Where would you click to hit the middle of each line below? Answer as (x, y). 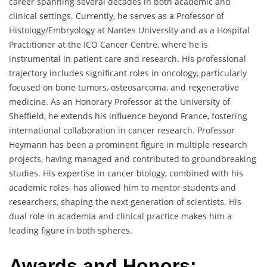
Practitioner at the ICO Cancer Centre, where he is (108, 45)
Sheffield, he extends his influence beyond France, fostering (128, 116)
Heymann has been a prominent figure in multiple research (128, 145)
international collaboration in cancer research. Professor (122, 131)
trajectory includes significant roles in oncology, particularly (128, 73)
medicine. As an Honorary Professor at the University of (119, 102)
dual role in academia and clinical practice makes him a (120, 216)
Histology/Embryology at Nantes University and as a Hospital (129, 30)
